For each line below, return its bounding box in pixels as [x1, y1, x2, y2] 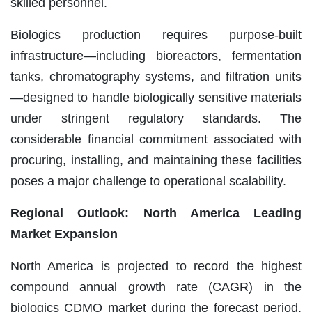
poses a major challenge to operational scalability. [10, 173, 286, 188]
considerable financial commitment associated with [10, 132, 302, 146]
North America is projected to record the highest [10, 258, 302, 273]
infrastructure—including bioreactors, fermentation [10, 48, 302, 63]
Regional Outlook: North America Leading [10, 205, 302, 220]
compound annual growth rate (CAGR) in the [10, 279, 302, 294]
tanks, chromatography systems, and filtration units [10, 69, 302, 84]
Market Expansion [10, 226, 118, 241]
